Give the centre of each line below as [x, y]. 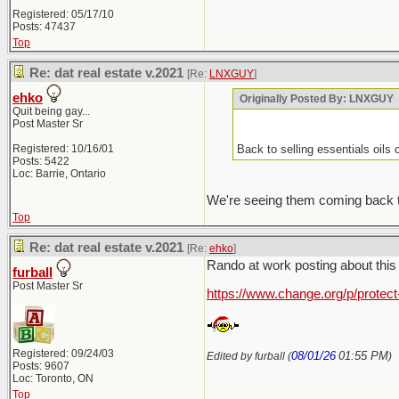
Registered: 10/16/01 [63, 149]
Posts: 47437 [44, 27]
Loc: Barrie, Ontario [59, 174]
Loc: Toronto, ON [53, 379]
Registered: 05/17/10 [63, 14]
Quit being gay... [51, 111]
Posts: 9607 [41, 366]
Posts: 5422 [41, 161]
